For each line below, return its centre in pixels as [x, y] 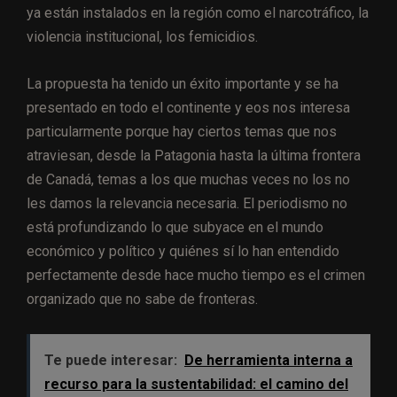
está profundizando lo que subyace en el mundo [175, 228]
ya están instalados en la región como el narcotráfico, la [198, 13]
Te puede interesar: [111, 361]
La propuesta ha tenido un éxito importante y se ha [183, 84]
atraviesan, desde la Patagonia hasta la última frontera [194, 156]
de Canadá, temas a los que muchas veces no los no [188, 180]
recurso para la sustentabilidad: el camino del [196, 385]
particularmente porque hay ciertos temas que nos [182, 132]
